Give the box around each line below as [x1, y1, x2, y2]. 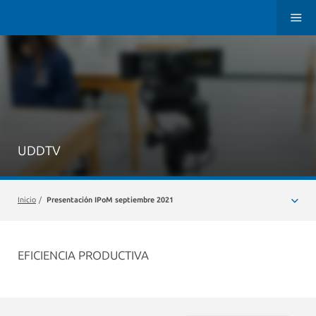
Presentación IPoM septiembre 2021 [46, 195, 174, 205]
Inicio [18, 195, 36, 205]
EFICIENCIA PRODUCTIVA [18, 248, 149, 263]
